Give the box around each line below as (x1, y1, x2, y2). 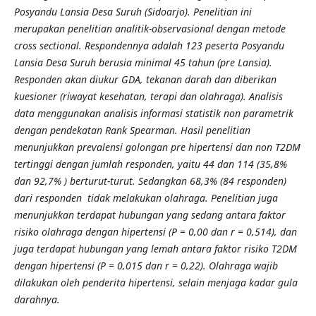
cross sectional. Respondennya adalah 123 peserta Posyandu (13, 38, 284, 52)
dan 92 (13, 174, 45, 188)
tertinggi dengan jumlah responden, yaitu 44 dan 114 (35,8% (13, 157, 287, 171)
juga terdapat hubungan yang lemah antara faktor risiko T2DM (13, 241, 297, 255)
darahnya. (13, 292, 60, 306)
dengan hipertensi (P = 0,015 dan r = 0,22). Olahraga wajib (13, 258, 278, 272)
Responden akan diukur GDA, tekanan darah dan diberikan (13, 72, 276, 86)
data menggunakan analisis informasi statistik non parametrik (13, 106, 293, 120)
